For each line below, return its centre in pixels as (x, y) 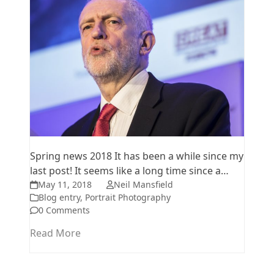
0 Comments (65, 210)
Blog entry (60, 197)
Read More (56, 233)
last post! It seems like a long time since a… (130, 170)
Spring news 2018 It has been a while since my (137, 156)
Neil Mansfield (143, 184)
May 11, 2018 (65, 184)
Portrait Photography (128, 197)
